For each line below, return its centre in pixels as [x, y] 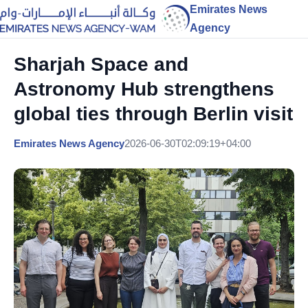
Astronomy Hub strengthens [144, 89]
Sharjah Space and [101, 64]
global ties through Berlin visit [153, 114]
